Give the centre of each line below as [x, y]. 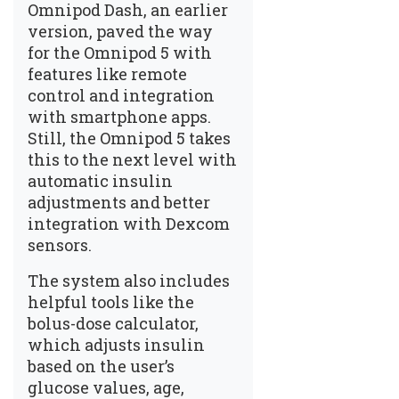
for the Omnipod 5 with [120, 52]
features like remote [107, 73]
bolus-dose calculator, [113, 323]
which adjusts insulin [116, 344]
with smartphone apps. [119, 116]
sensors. [60, 244]
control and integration [121, 95]
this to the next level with [132, 159]
